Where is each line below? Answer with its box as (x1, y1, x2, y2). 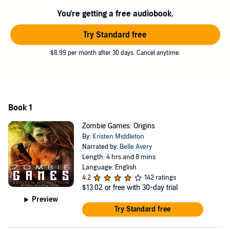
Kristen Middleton (92, 132, 144, 141)
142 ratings (144, 174, 176, 182)
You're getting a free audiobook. (56, 8, 174, 19)
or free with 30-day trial (104, 183, 178, 192)
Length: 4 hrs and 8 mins (82, 153, 156, 161)
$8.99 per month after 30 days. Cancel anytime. (50, 49, 180, 56)
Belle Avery (119, 143, 152, 151)
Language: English (82, 163, 137, 171)
